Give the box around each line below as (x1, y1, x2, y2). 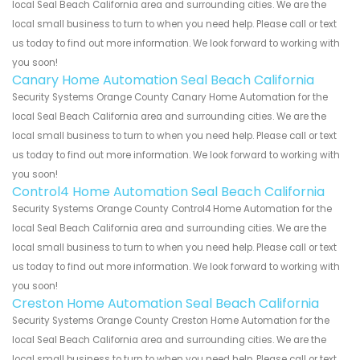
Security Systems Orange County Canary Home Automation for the (12, 91, 328, 104)
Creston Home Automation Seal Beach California (12, 294, 319, 313)
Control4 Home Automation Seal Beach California (12, 182, 325, 202)
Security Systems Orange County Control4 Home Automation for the (12, 202, 332, 216)
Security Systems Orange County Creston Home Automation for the (12, 314, 329, 328)
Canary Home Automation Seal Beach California (12, 71, 314, 90)
